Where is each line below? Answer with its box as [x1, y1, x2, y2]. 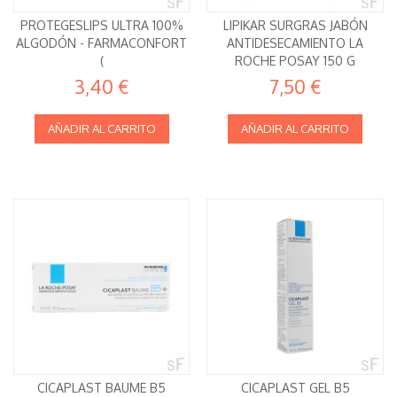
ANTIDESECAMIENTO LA [227, 35, 364, 51]
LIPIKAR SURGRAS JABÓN [222, 17, 368, 33]
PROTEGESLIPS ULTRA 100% [19, 17, 183, 33]
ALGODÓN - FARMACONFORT [16, 35, 188, 51]
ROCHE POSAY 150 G [235, 52, 356, 68]
